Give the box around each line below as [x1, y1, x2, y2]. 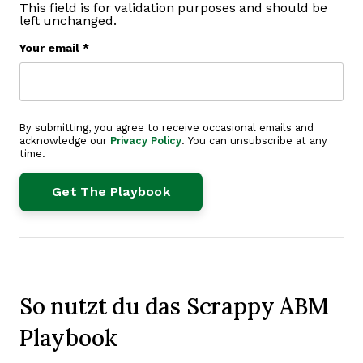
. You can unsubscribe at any [181, 135, 327, 147]
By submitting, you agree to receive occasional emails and [19, 122, 314, 134]
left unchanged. [19, 14, 117, 28]
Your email [19, 41, 79, 54]
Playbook [19, 322, 117, 352]
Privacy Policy [110, 135, 181, 147]
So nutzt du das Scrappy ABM [19, 290, 329, 321]
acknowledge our [19, 135, 110, 147]
